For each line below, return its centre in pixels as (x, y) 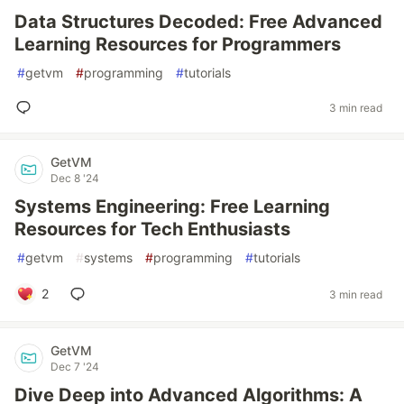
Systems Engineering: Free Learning (172, 207)
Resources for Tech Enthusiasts (152, 229)
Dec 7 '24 (75, 367)
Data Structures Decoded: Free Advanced (198, 22)
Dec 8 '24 (75, 178)
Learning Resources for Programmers (178, 44)
